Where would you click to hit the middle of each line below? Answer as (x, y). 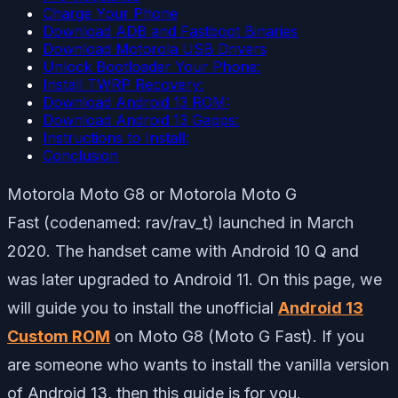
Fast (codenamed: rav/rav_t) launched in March (180, 222)
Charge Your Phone (110, 13)
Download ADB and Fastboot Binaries (170, 31)
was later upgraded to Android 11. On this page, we (195, 279)
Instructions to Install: (115, 137)
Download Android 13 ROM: (136, 102)
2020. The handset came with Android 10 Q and (183, 251)
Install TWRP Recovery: (123, 84)
